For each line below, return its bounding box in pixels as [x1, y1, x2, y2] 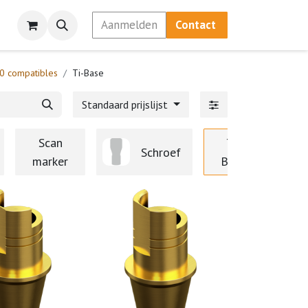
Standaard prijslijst [82, 98, 171, 111]
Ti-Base [72, 67, 104, 79]
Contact [175, 17, 219, 32]
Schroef [141, 144, 181, 160]
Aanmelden [100, 17, 157, 32]
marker [32, 153, 68, 169]
